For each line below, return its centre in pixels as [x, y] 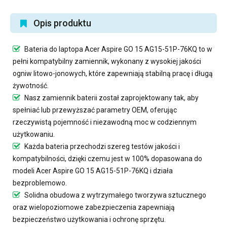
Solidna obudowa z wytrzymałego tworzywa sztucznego [115, 195]
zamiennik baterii [70, 98]
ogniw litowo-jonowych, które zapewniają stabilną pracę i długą [113, 73]
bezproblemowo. [40, 183]
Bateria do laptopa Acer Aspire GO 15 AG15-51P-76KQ [111, 49]
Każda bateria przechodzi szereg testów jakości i [101, 146]
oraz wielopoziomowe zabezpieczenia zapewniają [94, 207]
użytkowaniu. [34, 134]
